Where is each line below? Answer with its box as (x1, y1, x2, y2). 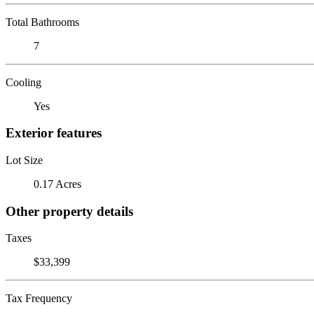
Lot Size (6, 153, 43, 166)
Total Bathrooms (6, 15, 79, 28)
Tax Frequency (6, 292, 72, 305)
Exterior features (6, 125, 102, 141)
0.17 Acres (34, 177, 81, 190)
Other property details (6, 203, 133, 219)
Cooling (6, 76, 41, 88)
